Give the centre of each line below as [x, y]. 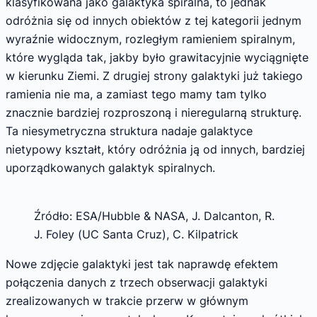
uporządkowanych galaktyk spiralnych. [110, 167]
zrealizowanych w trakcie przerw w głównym [127, 300]
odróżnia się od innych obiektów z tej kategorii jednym [154, 20]
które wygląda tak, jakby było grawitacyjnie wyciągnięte [157, 57]
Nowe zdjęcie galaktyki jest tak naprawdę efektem [142, 264]
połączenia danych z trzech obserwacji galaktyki [137, 282]
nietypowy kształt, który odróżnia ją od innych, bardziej [155, 149]
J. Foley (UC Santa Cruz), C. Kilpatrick [136, 234]
